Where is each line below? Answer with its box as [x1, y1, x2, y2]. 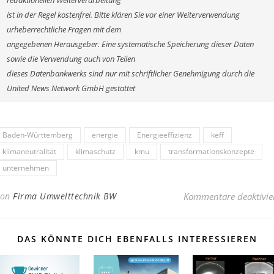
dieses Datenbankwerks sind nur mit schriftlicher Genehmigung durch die [7, 68, 254, 79]
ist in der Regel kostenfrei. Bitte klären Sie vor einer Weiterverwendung [7, 9, 240, 20]
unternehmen [2, 162, 49, 173]
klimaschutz [75, 146, 116, 157]
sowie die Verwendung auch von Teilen [7, 53, 135, 64]
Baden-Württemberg [2, 129, 73, 140]
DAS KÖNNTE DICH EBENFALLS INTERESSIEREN [17, 232, 257, 245]
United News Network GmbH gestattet [7, 83, 135, 94]
